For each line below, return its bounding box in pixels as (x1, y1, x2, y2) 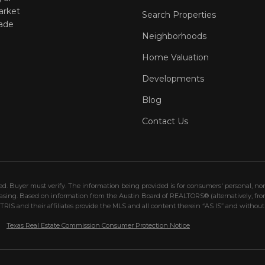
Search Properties (142, 9, 216, 21)
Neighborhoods (142, 31, 206, 42)
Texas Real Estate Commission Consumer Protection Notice (7, 221, 190, 230)
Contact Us (142, 116, 188, 127)
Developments (142, 73, 204, 85)
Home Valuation (142, 52, 209, 63)
